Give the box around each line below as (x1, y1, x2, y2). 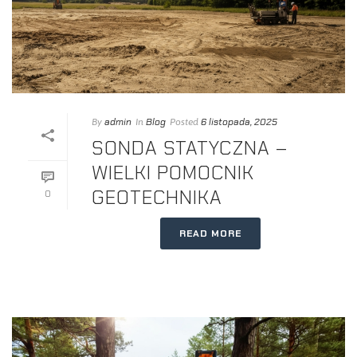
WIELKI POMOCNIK (92, 159, 254, 185)
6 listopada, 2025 (201, 115, 277, 128)
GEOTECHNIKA (92, 184, 222, 210)
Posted (170, 116, 198, 127)
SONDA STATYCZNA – (92, 135, 288, 160)
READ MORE (179, 226, 241, 240)
